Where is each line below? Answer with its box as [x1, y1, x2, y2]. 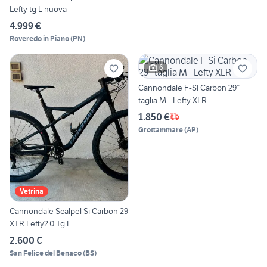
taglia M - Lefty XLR [138, 94, 207, 105]
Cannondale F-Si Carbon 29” [138, 82, 240, 93]
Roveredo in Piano [10, 33, 69, 43]
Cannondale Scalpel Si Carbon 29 [10, 206, 92, 217]
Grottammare [138, 125, 183, 134]
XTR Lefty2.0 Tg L [10, 218, 71, 229]
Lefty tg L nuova [10, 3, 67, 14]
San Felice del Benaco [10, 249, 82, 258]
